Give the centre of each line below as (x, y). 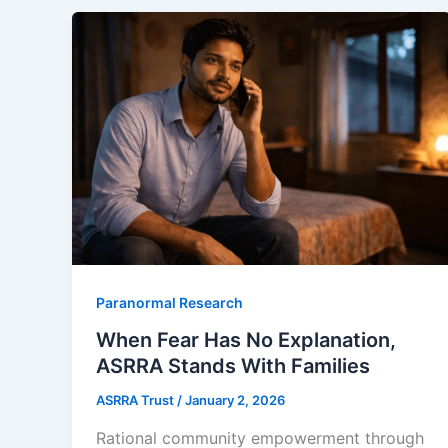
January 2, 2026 (235, 400)
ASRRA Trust (136, 400)
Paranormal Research (169, 302)
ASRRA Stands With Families (233, 366)
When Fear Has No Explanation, (246, 340)
